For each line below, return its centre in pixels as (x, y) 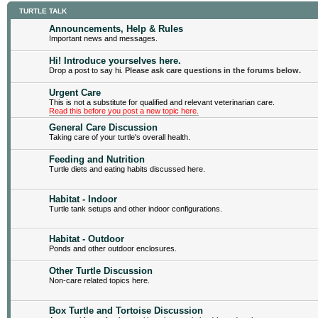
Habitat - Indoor (83, 199)
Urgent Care (75, 92)
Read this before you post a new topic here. (124, 110)
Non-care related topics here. (99, 280)
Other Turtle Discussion (101, 270)
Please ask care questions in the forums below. (213, 70)
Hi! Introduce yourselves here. (115, 60)
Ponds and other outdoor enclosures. (113, 248)
